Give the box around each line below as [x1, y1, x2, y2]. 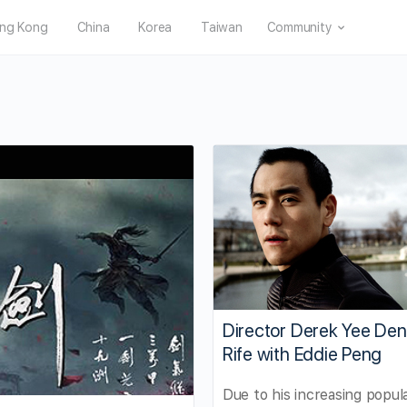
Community [266, 20, 333, 35]
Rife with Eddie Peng [222, 342, 382, 365]
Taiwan [201, 20, 243, 35]
